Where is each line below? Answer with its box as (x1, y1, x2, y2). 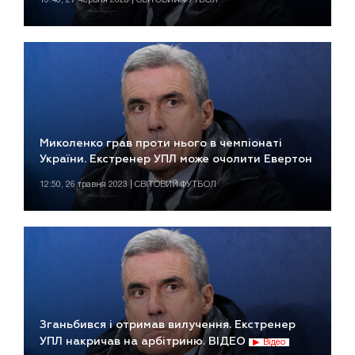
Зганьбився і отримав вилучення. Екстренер (40, 319, 296, 330)
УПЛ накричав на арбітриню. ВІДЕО (40, 335, 249, 347)
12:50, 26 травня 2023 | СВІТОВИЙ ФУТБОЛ (40, 181, 216, 189)
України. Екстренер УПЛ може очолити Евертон (40, 154, 312, 166)
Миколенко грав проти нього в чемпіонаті (40, 138, 282, 150)
